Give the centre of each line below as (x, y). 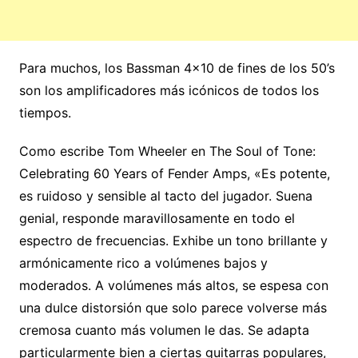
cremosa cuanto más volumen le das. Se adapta (164, 330)
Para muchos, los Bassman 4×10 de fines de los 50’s (177, 68)
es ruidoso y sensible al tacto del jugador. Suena (165, 196)
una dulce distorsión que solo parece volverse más (173, 308)
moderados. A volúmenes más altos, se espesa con (173, 286)
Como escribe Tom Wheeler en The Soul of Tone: (167, 151)
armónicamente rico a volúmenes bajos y (143, 263)
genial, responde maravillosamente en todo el (157, 219)
